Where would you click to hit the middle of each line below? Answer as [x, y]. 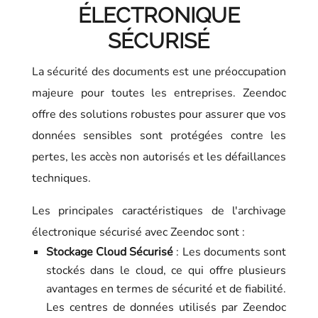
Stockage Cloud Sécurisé [110, 252]
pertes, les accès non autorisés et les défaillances [159, 157]
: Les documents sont [230, 252]
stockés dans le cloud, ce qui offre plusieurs [166, 270]
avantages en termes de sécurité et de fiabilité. [166, 289]
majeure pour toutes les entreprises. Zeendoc [159, 93]
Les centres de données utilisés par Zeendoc [166, 307]
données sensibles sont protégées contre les [159, 135]
